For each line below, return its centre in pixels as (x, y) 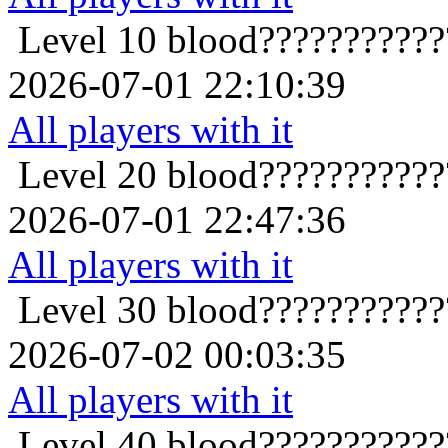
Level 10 (87, 40)
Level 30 (87, 310)
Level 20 (87, 175)
